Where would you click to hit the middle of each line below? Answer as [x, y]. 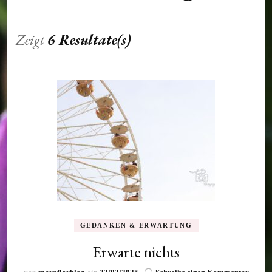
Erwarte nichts [136, 252]
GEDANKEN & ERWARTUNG [136, 225]
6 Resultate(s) [89, 39]
